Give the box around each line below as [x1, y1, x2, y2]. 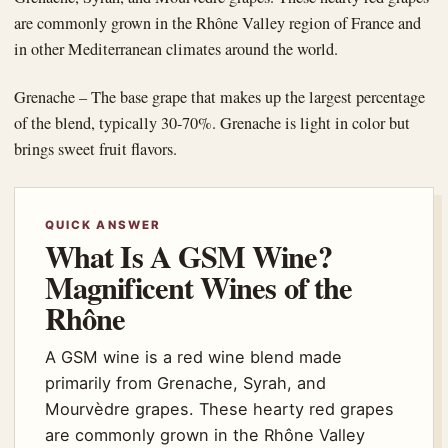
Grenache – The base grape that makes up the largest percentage [14, 86, 425, 108]
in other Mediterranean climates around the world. [14, 38, 338, 60]
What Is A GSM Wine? [45, 234, 332, 278]
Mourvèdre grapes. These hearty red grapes [45, 399, 394, 419]
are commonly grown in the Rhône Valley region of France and [14, 12, 421, 34]
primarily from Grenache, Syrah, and [45, 373, 326, 393]
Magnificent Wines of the [45, 265, 353, 309]
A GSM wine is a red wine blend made [45, 347, 342, 367]
